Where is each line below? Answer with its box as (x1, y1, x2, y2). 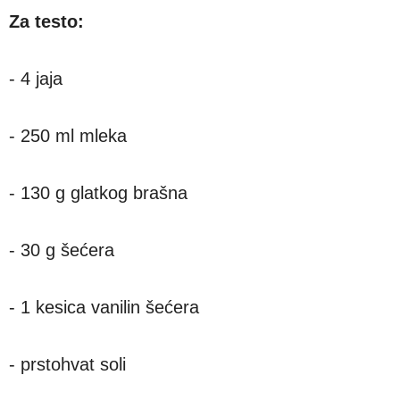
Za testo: (9, 11, 84, 31)
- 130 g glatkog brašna (9, 182, 187, 203)
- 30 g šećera (9, 239, 114, 260)
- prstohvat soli (9, 354, 126, 374)
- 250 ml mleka (9, 125, 127, 146)
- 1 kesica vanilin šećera (9, 296, 199, 317)
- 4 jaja (9, 68, 62, 88)
